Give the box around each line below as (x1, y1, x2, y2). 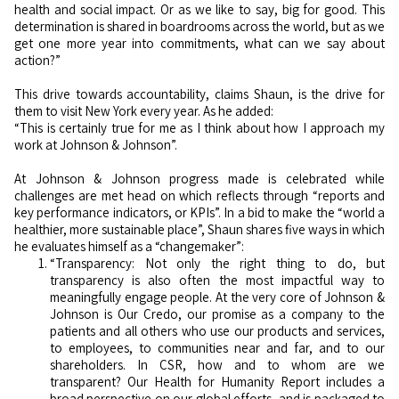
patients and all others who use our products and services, (50, 322, 385, 339)
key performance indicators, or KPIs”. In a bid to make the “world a (14, 203, 385, 221)
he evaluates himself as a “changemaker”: (14, 237, 244, 255)
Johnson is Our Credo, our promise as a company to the (50, 305, 385, 322)
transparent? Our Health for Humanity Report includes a (50, 372, 385, 390)
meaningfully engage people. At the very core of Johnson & (50, 288, 385, 305)
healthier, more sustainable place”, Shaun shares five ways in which (14, 220, 385, 238)
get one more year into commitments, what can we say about (14, 34, 385, 52)
